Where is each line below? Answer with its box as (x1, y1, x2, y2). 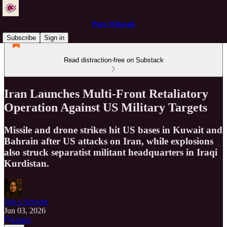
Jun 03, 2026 (4, 206, 46, 215)
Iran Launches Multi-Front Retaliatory (4, 87, 208, 100)
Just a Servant (4, 197, 48, 206)
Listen (11, 215, 31, 224)
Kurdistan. (4, 158, 49, 169)
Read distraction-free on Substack (63, 56, 164, 64)
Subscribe (7, 34, 36, 42)
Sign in (44, 34, 64, 42)
